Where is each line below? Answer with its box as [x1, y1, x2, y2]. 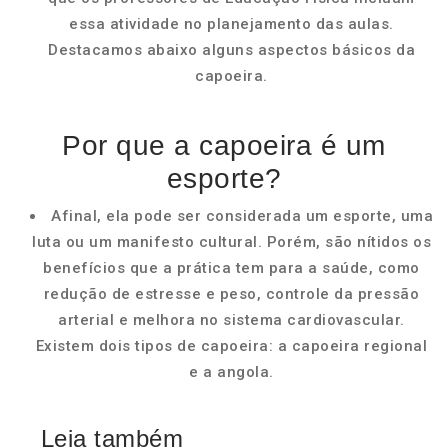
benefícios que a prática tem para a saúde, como [43, 259, 420, 277]
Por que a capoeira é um [62, 130, 386, 161]
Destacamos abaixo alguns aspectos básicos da [48, 41, 415, 59]
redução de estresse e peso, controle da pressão [43, 285, 420, 303]
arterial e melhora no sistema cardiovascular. [58, 311, 405, 329]
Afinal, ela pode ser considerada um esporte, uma [51, 207, 433, 225]
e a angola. [189, 363, 274, 381]
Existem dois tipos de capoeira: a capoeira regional [35, 337, 428, 355]
